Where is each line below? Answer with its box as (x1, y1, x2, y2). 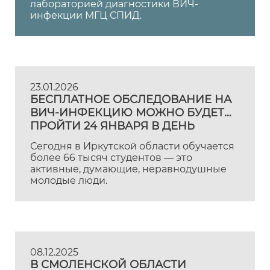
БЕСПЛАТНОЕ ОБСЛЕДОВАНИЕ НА (30, 93, 231, 106)
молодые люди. (30, 175, 107, 186)
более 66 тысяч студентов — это (30, 152, 192, 163)
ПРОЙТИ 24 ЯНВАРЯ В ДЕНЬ (30, 119, 195, 133)
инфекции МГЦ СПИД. (30, 10, 142, 21)
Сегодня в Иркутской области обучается (30, 140, 234, 152)
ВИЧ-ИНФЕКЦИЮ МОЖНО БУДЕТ (30, 106, 224, 119)
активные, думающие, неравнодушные (30, 163, 227, 175)
